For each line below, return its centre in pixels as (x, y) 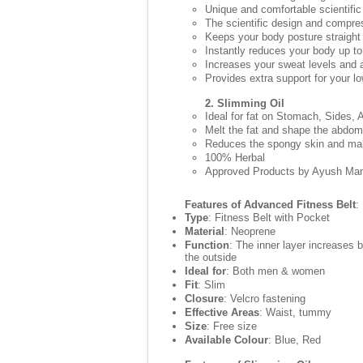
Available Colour (226, 340)
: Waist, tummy (295, 312)
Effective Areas (222, 312)
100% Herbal (235, 158)
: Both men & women (275, 271)
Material (205, 231)
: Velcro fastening (265, 299)
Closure (204, 299)
